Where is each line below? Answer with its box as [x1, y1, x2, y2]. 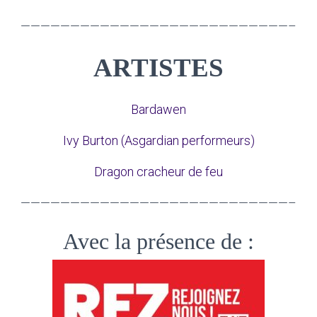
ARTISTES [93, 53, 224, 82]
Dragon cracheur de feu [94, 164, 223, 179]
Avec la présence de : [63, 229, 254, 254]
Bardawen [131, 102, 186, 117]
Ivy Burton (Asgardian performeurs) [62, 133, 255, 148]
